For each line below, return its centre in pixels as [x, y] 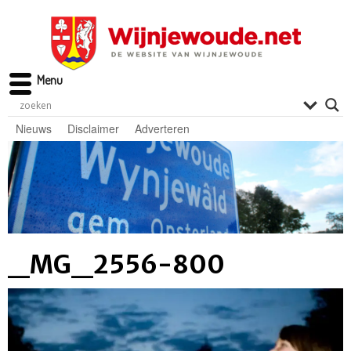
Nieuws [34, 128]
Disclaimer [93, 128]
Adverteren [162, 128]
